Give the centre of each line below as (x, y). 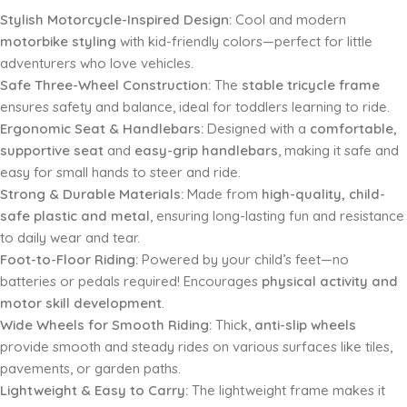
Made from (224, 194)
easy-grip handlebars (206, 150)
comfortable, (353, 129)
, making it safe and (338, 150)
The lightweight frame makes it (288, 390)
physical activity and (330, 281)
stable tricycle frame (311, 85)
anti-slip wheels (305, 325)
